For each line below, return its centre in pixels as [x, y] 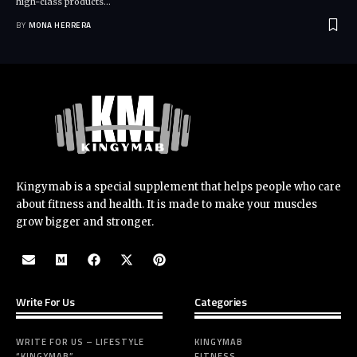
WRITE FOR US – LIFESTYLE [80, 342]
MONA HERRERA [60, 25]
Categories [220, 302]
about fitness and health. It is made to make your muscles [167, 205]
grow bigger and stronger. [85, 222]
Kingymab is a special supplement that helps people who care [178, 187]
